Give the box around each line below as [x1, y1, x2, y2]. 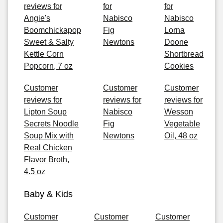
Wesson [164, 108, 193, 116]
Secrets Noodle [24, 119, 79, 128]
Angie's [24, 14, 50, 22]
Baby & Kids [24, 189, 73, 199]
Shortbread [164, 50, 204, 58]
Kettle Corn [24, 50, 64, 58]
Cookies [164, 62, 194, 70]
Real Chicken [24, 143, 72, 152]
